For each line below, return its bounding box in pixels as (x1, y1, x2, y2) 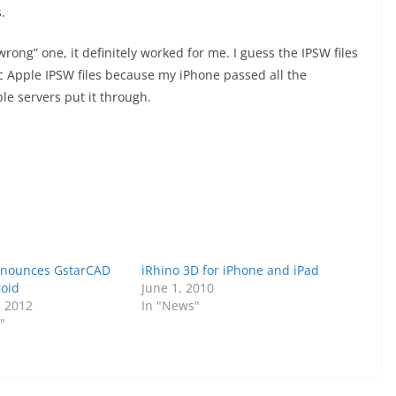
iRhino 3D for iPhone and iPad (141, 262, 320, 279)
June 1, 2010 (141, 279, 215, 297)
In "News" (141, 297, 201, 315)
